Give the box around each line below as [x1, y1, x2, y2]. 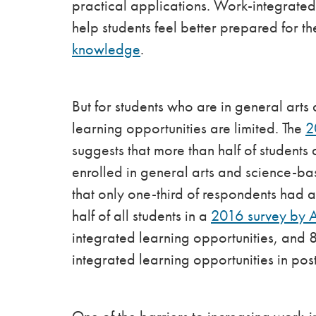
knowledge [72, 39, 140, 59]
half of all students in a [72, 206, 211, 226]
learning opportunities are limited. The [72, 119, 305, 138]
